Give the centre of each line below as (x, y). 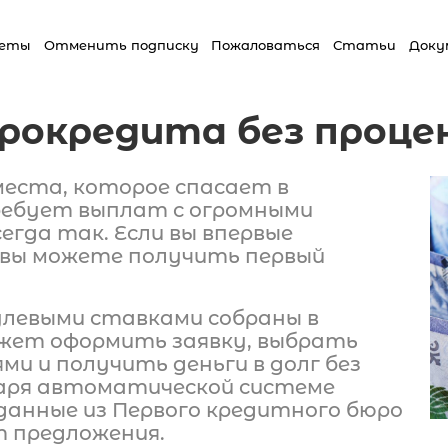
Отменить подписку (121, 45)
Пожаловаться (266, 45)
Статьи (365, 45)
